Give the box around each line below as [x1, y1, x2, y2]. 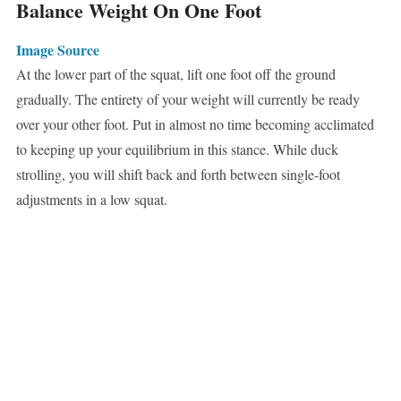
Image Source [15, 39, 99, 61]
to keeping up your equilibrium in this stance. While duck [15, 140, 338, 159]
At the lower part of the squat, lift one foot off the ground [15, 64, 336, 84]
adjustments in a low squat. [15, 190, 167, 209]
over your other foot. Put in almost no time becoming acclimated [15, 115, 374, 134]
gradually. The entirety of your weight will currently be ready [15, 90, 360, 109]
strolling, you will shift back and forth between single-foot [15, 165, 340, 184]
